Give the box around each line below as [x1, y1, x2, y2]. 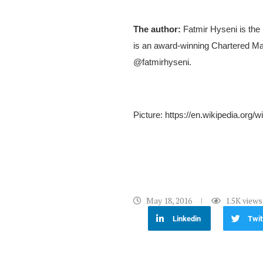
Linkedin [173, 214, 201, 223]
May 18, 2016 [146, 195, 192, 207]
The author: [133, 24, 181, 35]
